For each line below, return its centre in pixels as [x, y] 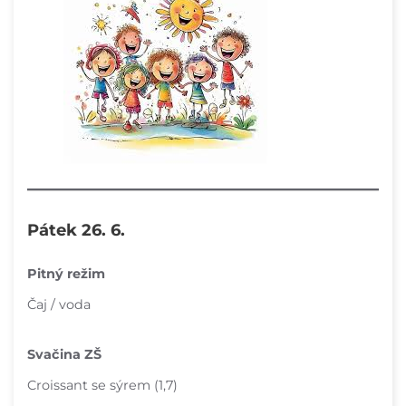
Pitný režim [66, 273]
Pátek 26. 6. [76, 230]
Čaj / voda [59, 304]
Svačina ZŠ [64, 355]
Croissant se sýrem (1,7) [102, 386]
